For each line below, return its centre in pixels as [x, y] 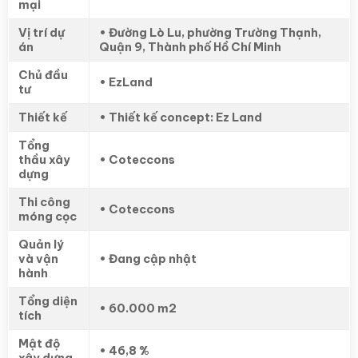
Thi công [44, 202]
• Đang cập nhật [149, 259]
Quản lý [41, 244]
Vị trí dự [42, 32]
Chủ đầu [43, 75]
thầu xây [44, 159]
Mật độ [39, 343]
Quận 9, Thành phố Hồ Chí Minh [190, 47]
